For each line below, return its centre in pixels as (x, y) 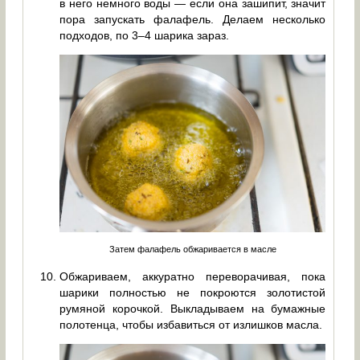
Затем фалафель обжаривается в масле (192, 249)
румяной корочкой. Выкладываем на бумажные (193, 308)
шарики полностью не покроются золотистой (193, 292)
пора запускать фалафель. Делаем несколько (193, 19)
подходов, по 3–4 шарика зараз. (145, 35)
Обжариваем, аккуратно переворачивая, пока (193, 276)
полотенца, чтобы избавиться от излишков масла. (191, 324)
